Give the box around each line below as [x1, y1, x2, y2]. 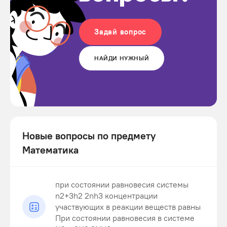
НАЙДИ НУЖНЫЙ [94, 54, 149, 62]
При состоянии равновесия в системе [55, 213, 195, 223]
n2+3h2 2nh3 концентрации [55, 191, 158, 201]
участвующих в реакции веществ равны [55, 202, 201, 212]
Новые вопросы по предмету [22, 129, 156, 142]
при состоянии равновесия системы [55, 179, 188, 190]
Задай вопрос [94, 27, 146, 36]
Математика [22, 143, 79, 156]
